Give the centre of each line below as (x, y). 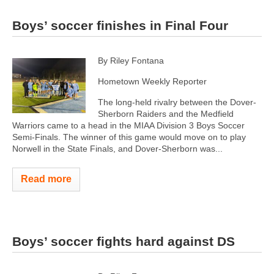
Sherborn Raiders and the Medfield (166, 113)
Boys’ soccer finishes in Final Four (120, 25)
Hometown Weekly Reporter (152, 81)
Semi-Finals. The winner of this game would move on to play (129, 137)
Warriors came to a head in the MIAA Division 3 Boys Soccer (128, 125)
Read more (46, 179)
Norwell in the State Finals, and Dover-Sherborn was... (117, 148)
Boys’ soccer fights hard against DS (124, 241)
